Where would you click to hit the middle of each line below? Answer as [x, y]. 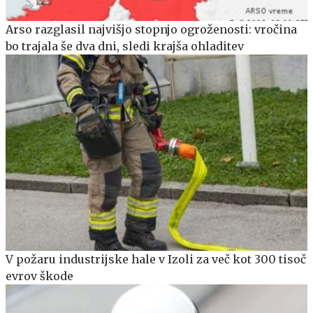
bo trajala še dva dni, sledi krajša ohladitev [125, 46]
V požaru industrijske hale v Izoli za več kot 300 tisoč [156, 259]
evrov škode [39, 276]
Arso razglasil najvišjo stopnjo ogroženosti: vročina [151, 30]
